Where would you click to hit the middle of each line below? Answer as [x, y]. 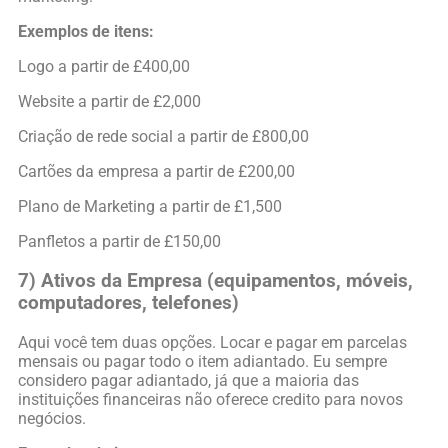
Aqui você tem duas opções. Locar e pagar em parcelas [212, 342]
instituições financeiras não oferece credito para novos [210, 399]
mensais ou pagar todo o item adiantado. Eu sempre [202, 361]
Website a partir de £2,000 [109, 102]
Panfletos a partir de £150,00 [119, 242]
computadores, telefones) [128, 303]
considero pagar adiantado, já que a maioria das [188, 380]
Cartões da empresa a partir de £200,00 [156, 172]
